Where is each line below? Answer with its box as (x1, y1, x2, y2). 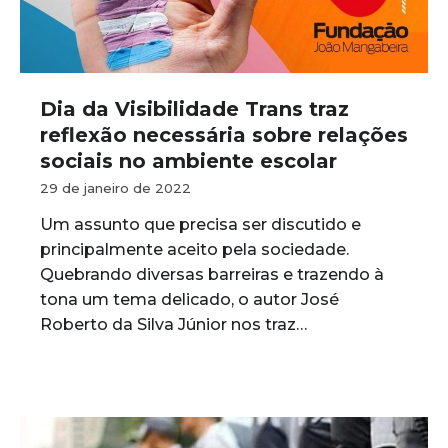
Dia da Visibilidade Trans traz (40, 97, 349, 121)
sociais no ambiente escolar (40, 149, 337, 173)
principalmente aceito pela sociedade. (40, 240, 349, 259)
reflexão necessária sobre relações (40, 123, 408, 147)
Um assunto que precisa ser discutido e (40, 215, 361, 234)
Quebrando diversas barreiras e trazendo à (40, 265, 384, 284)
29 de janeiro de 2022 (40, 180, 191, 196)
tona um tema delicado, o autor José (40, 290, 339, 309)
